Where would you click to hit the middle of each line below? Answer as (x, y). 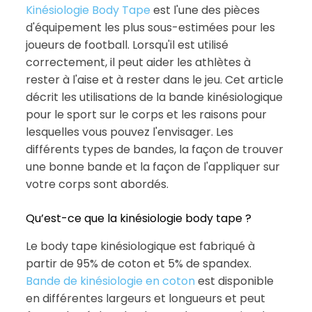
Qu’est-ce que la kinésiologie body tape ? (138, 218)
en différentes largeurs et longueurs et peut (145, 298)
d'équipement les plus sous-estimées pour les (150, 28)
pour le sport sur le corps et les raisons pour (146, 115)
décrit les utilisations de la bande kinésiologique (154, 97)
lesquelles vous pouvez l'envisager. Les (129, 132)
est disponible (234, 281)
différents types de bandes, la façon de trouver (154, 149)
